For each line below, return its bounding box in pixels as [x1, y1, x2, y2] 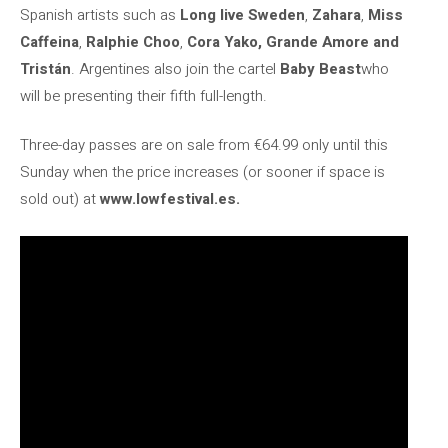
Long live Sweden [180, 3, 305, 26]
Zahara [312, 3, 361, 26]
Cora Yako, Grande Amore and [187, 30, 399, 53]
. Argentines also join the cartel [71, 57, 280, 80]
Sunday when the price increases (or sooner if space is [20, 161, 385, 183]
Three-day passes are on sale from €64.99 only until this [20, 134, 388, 156]
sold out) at [20, 188, 100, 210]
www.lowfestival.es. [100, 188, 240, 210]
